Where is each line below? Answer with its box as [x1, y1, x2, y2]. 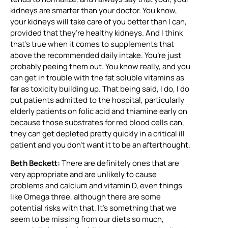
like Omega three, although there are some [10, 191, 161, 203]
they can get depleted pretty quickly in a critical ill [10, 128, 185, 139]
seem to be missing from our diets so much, [10, 214, 164, 225]
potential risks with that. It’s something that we [10, 203, 177, 214]
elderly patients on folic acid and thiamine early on [10, 105, 187, 117]
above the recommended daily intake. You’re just [10, 49, 181, 61]
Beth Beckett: [10, 158, 60, 169]
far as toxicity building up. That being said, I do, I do [10, 83, 189, 94]
